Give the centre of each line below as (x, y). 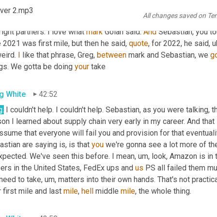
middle (107, 191)
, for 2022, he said (178, 43)
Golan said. (123, 31)
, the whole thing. (163, 191)
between (112, 55)
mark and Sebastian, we (168, 55)
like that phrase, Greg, (59, 55)
